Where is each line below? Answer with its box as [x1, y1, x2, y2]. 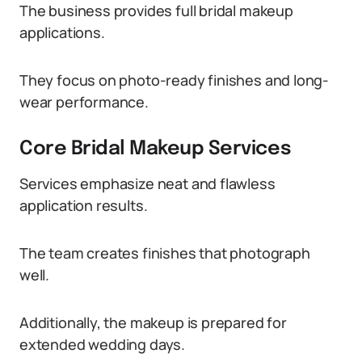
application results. [19, 196, 148, 215]
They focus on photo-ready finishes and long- [19, 70, 330, 90]
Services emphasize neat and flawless [19, 174, 276, 193]
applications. [19, 23, 105, 42]
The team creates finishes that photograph [19, 243, 310, 263]
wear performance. [19, 92, 149, 112]
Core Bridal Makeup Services [19, 139, 292, 159]
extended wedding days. [19, 335, 186, 354]
